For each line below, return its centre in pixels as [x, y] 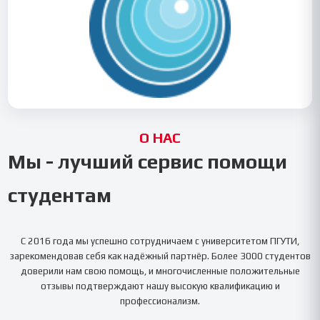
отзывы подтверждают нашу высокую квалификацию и [160, 286]
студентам [60, 195]
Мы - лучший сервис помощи [148, 161]
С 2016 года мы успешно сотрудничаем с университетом [145, 241]
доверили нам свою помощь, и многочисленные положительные [160, 271]
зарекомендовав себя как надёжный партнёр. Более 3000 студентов [160, 256]
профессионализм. [160, 301]
